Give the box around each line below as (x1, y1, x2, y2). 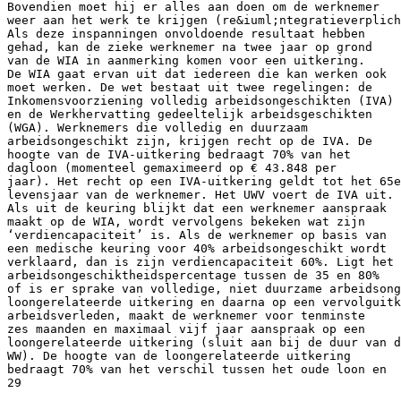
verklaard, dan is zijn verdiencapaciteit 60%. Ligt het (7, 254, 394, 269)
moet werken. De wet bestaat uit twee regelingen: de (7, 80, 372, 94)
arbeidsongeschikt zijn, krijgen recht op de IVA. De (7, 133, 372, 148)
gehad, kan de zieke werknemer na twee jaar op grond (7, 39, 372, 54)
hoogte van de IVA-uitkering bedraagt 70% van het (7, 147, 351, 161)
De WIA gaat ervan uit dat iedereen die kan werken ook (7, 66, 387, 81)
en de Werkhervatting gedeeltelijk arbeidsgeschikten (7, 107, 372, 121)
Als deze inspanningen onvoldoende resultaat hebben (7, 26, 365, 40)
